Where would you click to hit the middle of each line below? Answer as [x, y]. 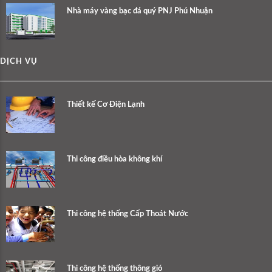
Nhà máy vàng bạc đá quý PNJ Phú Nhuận [140, 11]
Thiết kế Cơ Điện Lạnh [106, 104]
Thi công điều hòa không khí [114, 159]
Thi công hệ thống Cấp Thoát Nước [127, 214]
